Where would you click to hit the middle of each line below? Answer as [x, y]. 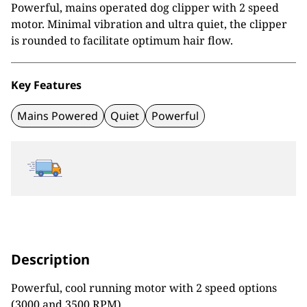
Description [50, 259]
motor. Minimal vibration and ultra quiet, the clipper [149, 24]
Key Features [46, 85]
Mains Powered [58, 116]
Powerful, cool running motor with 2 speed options [144, 288]
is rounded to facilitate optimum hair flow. [122, 40]
